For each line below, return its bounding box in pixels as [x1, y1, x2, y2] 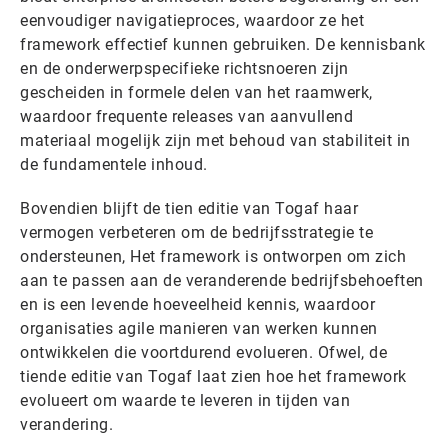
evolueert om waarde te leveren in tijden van [20, 390, 350, 410]
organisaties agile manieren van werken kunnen [20, 318, 378, 338]
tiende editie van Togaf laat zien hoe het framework [20, 366, 407, 386]
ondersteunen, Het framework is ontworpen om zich [20, 246, 406, 266]
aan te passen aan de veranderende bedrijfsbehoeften [20, 270, 424, 290]
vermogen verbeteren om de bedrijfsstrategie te [20, 222, 373, 242]
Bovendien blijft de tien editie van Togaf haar [20, 198, 358, 218]
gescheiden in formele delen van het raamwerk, [20, 82, 373, 102]
